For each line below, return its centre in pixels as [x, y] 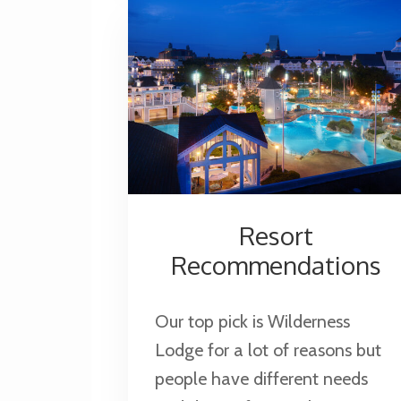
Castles [275, 47]
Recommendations [276, 265]
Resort [276, 236]
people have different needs [261, 379]
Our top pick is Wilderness [252, 322]
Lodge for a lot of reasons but [268, 350]
